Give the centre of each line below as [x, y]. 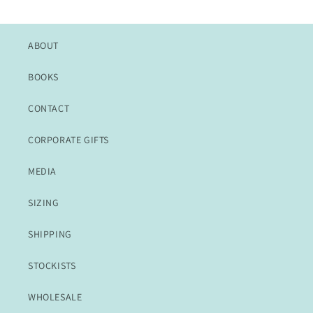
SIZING [44, 203]
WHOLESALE [55, 297]
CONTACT [49, 108]
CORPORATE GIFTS [68, 140]
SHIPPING [50, 234]
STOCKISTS [52, 265]
